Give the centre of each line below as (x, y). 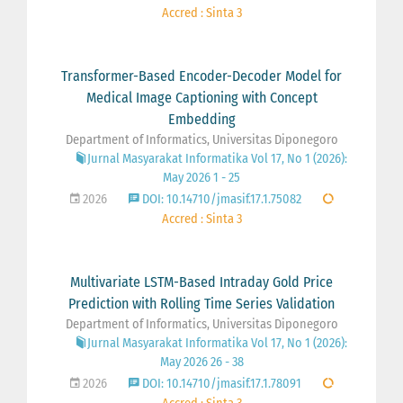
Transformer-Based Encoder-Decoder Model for (201, 76)
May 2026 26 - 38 (201, 362)
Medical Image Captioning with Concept (201, 97)
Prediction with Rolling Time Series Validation (201, 303)
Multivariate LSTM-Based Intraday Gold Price (201, 282)
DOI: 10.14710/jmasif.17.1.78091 (220, 383)
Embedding (201, 119)
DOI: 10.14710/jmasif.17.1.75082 (220, 199)
